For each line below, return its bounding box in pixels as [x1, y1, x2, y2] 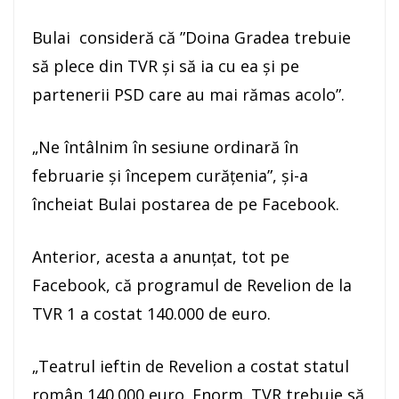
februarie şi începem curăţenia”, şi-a [32, 165, 308, 187]
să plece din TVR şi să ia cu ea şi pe [32, 55, 299, 77]
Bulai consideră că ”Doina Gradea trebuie [32, 27, 351, 49]
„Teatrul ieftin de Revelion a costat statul [32, 355, 349, 378]
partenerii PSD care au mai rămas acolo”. [32, 84, 345, 106]
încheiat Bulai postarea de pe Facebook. [32, 193, 339, 216]
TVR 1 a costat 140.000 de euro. [32, 303, 271, 325]
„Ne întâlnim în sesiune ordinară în [32, 136, 298, 159]
